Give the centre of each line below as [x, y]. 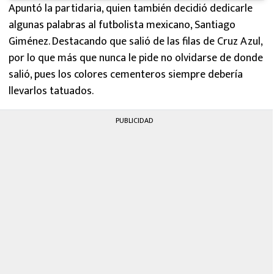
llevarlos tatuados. [52, 91]
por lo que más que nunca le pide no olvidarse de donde [136, 58]
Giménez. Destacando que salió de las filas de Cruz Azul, [135, 42]
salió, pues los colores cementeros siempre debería [126, 75]
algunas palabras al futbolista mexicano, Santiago [122, 25]
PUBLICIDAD [135, 121]
